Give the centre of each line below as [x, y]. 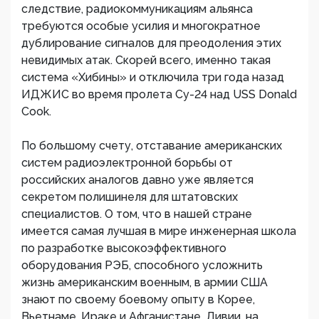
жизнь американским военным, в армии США [145, 282]
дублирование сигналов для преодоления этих [151, 43]
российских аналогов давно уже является [137, 180]
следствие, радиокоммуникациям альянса [137, 9]
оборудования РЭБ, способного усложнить [142, 265]
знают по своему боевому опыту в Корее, [138, 299]
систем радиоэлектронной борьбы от [127, 163]
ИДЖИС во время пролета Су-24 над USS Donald [159, 94]
